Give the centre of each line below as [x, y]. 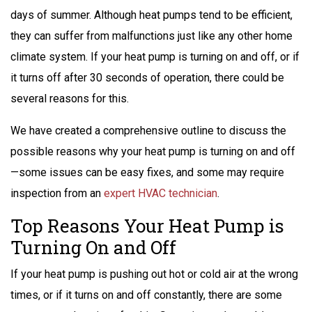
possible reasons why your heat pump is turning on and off [153, 151]
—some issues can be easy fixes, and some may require [147, 172]
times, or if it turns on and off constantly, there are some [146, 295]
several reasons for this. [70, 98]
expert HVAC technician [161, 193]
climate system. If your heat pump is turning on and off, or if [155, 56]
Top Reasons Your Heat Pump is [147, 225]
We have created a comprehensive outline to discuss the [148, 130]
